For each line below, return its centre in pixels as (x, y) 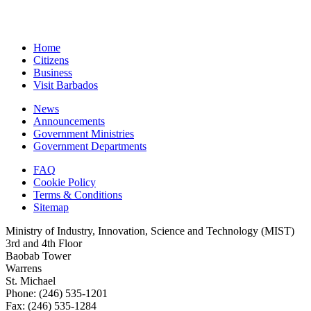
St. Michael (31, 280)
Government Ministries (84, 133)
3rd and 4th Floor (44, 243)
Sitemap (51, 207)
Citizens (51, 60)
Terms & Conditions (78, 194)
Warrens (24, 268)
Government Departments (90, 146)
